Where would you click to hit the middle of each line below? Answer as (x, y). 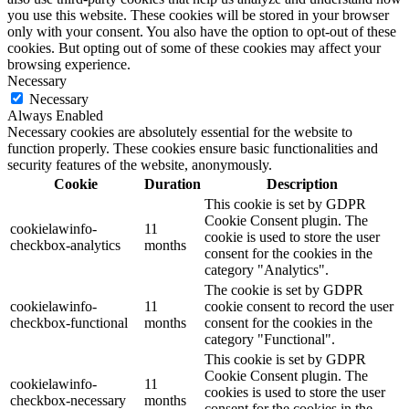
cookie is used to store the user (292, 237)
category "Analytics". (267, 270)
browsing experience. (69, 65)
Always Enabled (55, 116)
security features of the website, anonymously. (140, 165)
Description (302, 184)
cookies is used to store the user (295, 393)
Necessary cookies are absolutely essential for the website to (180, 132)
